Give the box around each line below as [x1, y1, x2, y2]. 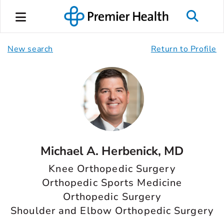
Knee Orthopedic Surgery [48, 162, 175, 175]
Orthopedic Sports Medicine [41, 176, 182, 189]
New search [7, 43, 53, 54]
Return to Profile [150, 43, 216, 54]
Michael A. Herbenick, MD [40, 143, 184, 159]
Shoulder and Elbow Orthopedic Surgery [10, 204, 213, 217]
